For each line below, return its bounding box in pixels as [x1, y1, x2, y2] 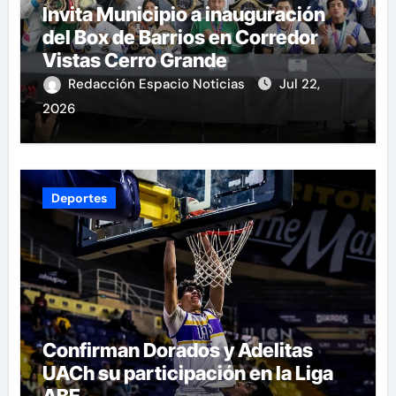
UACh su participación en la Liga [42, 362, 333, 385]
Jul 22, [278, 75, 320, 94]
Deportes [50, 190, 107, 207]
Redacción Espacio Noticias [67, 75, 248, 94]
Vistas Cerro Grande [42, 49, 227, 72]
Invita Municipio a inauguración [42, 3, 325, 27]
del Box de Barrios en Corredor [42, 26, 318, 49]
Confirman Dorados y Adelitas [42, 339, 313, 362]
